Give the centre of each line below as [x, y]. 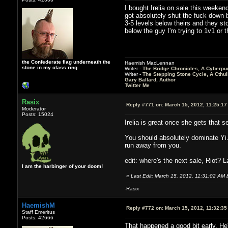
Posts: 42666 [37, 217]
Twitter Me [137, 85]
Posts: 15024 [37, 114]
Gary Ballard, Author [150, 79]
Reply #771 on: [145, 104]
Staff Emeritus [38, 212]
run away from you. [153, 145]
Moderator [34, 108]
